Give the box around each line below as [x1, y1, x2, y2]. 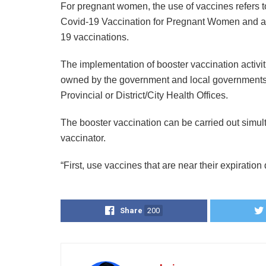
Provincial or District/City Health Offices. [61, 90, 228, 100]
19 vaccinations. [61, 31, 129, 42]
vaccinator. [61, 132, 106, 143]
